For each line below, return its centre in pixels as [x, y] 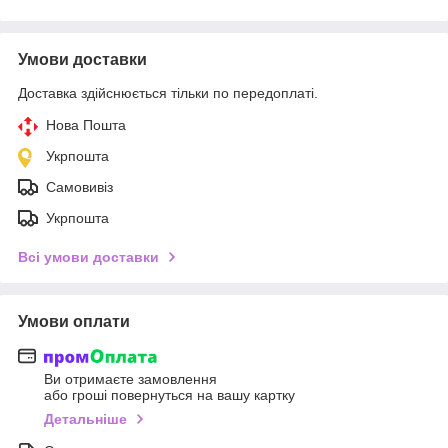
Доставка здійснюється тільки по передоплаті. [168, 92]
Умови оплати [74, 321]
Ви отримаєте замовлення [130, 379]
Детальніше [85, 419]
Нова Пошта [86, 124]
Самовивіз [79, 186]
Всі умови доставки [88, 256]
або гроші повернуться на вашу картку [169, 395]
